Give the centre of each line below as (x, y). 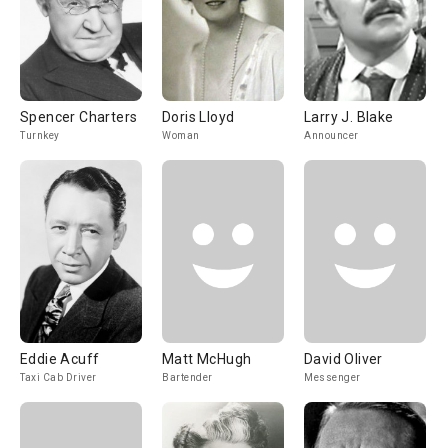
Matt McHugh (207, 359)
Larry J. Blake (349, 117)
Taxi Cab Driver (58, 377)
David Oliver (343, 359)
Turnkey (40, 135)
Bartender (187, 377)
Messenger (332, 377)
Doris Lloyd (198, 117)
